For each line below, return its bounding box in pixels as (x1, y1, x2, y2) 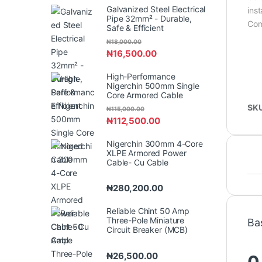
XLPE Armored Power (106, 148, 187, 158)
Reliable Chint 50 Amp (106, 206, 190, 216)
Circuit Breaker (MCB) (106, 225, 188, 235)
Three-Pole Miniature (106, 215, 185, 226)
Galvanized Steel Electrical (106, 4, 206, 14)
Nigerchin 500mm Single (106, 80, 199, 91)
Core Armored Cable (106, 89, 183, 100)
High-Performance (106, 71, 175, 81)
